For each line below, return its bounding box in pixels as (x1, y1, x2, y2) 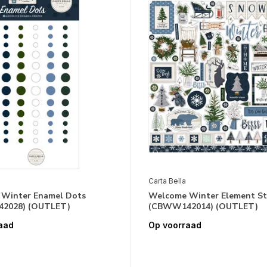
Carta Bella (148, 176, 186, 186)
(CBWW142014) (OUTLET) (148, 201, 258, 213)
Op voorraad (148, 220, 201, 231)
